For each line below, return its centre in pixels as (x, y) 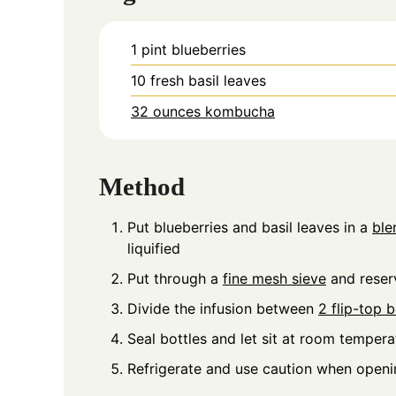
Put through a (175, 278)
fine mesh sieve (274, 278)
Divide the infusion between (223, 308)
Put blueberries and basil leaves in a (250, 227)
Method (142, 186)
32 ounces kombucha (203, 112)
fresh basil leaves (208, 81)
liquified (154, 248)
